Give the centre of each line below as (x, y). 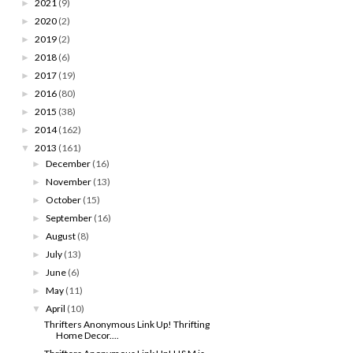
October (64, 199)
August (61, 236)
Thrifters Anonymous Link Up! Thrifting (126, 324)
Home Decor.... (87, 335)
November (69, 181)
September (69, 217)
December (69, 163)
